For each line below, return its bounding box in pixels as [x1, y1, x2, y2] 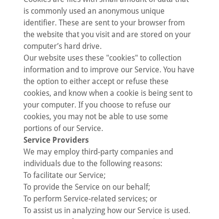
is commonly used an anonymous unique [23, 6, 165, 16]
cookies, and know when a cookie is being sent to [23, 88, 193, 98]
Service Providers [23, 135, 89, 145]
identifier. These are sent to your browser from [23, 18, 185, 27]
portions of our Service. [23, 124, 103, 133]
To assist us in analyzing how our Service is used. [23, 206, 190, 215]
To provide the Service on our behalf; [23, 182, 150, 192]
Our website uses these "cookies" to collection [23, 53, 181, 63]
